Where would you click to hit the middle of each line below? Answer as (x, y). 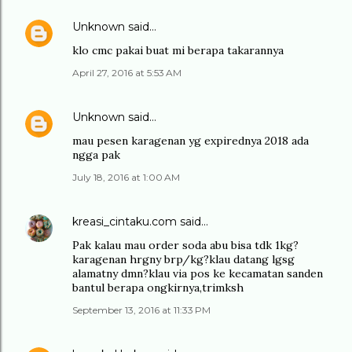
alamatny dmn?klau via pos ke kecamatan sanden (198, 273)
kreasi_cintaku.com (125, 222)
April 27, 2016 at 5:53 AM (127, 73)
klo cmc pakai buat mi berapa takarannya (178, 50)
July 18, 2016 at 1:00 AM (126, 177)
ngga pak (96, 155)
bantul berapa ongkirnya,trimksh (158, 288)
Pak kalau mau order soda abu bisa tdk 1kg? (185, 245)
